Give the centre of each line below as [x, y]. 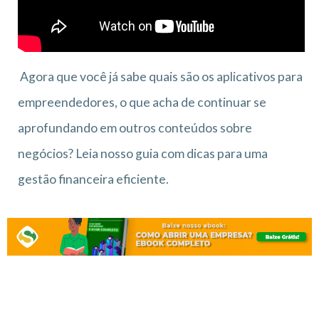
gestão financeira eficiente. [94, 179]
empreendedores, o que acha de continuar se [142, 103]
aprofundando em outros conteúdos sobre [135, 128]
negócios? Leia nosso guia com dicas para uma [143, 154]
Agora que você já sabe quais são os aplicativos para [160, 77]
